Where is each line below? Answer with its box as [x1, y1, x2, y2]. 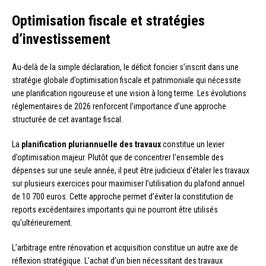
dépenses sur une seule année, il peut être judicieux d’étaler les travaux [12, 166, 249, 176]
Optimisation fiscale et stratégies [12, 12, 205, 30]
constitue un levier [161, 140, 224, 150]
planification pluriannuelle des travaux [21, 140, 161, 150]
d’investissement [12, 31, 110, 48]
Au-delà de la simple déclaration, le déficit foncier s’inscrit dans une [12, 62, 239, 72]
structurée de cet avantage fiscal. [12, 115, 123, 125]
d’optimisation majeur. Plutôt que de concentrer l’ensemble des [12, 153, 224, 163]
